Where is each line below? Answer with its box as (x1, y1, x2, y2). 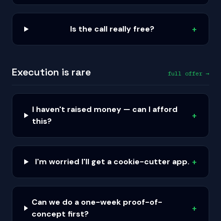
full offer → (168, 70, 209, 77)
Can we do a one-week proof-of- (32, 197, 163, 207)
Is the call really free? (70, 24, 154, 34)
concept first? (32, 209, 89, 219)
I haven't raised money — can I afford (32, 104, 178, 114)
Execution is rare (12, 66, 91, 78)
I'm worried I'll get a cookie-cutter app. (35, 156, 189, 167)
